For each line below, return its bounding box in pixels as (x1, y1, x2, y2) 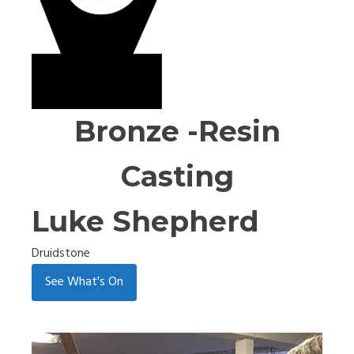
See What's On (45, 271, 123, 292)
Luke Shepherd (32, 203, 259, 239)
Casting (120, 158, 234, 194)
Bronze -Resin (73, 113, 281, 149)
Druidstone (32, 243, 90, 264)
